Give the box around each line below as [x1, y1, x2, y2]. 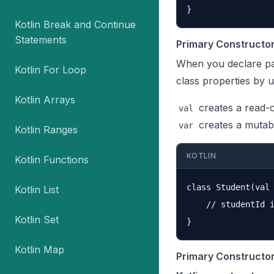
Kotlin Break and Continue [15, 18, 136, 31]
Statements [15, 34, 67, 46]
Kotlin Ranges [15, 124, 78, 136]
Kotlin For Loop [15, 64, 86, 76]
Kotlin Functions [15, 154, 89, 166]
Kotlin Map [15, 243, 64, 256]
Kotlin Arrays [15, 94, 75, 106]
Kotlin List [15, 183, 59, 196]
